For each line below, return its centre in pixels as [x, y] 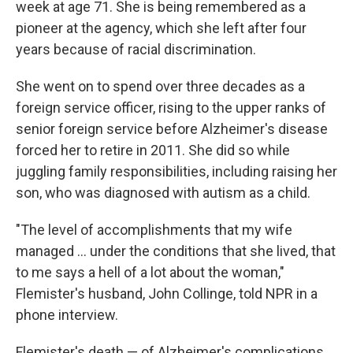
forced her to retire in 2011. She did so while [153, 150]
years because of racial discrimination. [136, 49]
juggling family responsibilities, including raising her [176, 171]
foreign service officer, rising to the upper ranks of [171, 107]
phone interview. [67, 314]
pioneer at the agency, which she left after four [161, 28]
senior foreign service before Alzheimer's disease [172, 128]
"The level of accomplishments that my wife [154, 229]
